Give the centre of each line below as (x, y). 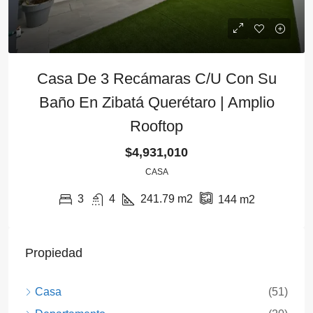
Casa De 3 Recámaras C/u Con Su (156, 79)
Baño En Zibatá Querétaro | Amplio (156, 102)
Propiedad (54, 253)
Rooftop (156, 126)
